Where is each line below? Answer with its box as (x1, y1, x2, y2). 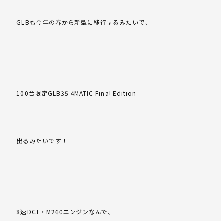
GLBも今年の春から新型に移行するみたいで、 (16, 18, 152, 27)
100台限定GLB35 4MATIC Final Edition (16, 89, 137, 98)
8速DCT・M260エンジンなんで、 (16, 207, 114, 216)
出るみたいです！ (16, 136, 68, 145)
